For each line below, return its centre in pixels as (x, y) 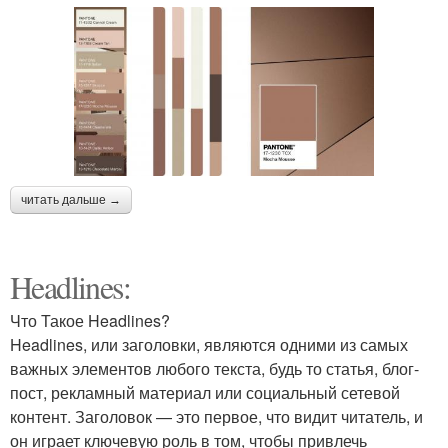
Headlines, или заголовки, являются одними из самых (209, 344)
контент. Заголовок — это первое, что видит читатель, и (216, 416)
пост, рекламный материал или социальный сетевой (205, 392)
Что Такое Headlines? (90, 320)
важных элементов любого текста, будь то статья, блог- (214, 368)
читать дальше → (71, 199)
